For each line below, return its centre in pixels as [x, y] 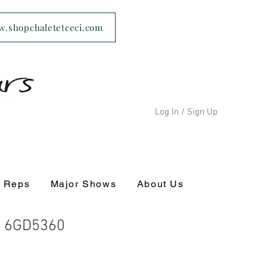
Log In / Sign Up [186, 112]
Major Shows [83, 184]
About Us [160, 184]
